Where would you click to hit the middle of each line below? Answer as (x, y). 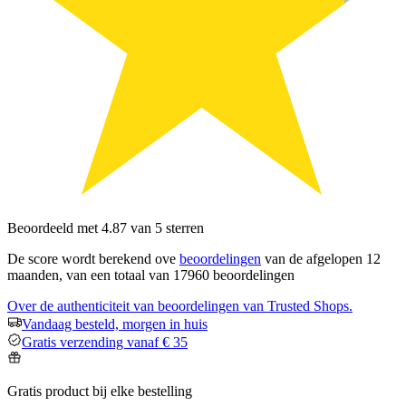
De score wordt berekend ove (93, 259)
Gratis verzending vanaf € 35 (105, 342)
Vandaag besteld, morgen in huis (115, 324)
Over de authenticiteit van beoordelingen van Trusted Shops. (180, 306)
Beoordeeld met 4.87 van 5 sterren (106, 228)
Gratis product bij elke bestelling (100, 391)
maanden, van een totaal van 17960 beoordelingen (151, 275)
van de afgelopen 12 (321, 259)
